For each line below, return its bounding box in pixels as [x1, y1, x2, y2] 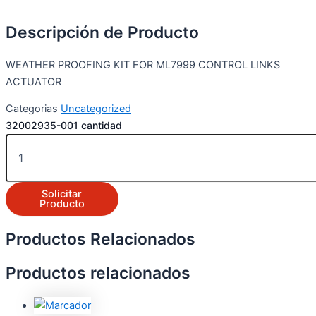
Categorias [6, 102, 58, 116]
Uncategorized [61, 102, 131, 116]
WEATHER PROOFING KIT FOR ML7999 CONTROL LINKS [6, 58, 280, 71]
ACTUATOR [6, 75, 61, 88]
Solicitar [42, 188, 83, 201]
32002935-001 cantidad [6, 119, 122, 132]
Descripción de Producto [6, 22, 199, 42]
